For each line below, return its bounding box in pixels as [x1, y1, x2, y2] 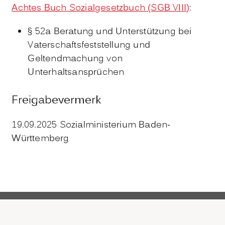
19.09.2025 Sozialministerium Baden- [12, 118, 171, 132]
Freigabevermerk [12, 92, 102, 109]
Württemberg [12, 132, 69, 146]
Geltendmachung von [28, 52, 123, 66]
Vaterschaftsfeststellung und [28, 39, 150, 53]
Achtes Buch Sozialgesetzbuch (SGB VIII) [12, 2, 190, 16]
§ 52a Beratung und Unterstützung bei [28, 25, 192, 39]
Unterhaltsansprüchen [28, 66, 125, 80]
